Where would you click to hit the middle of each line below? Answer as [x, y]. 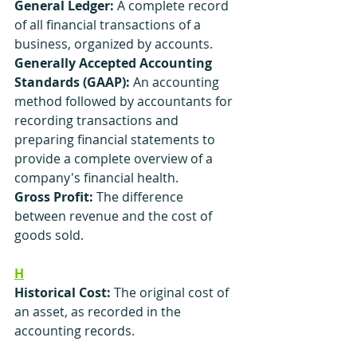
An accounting [176, 82]
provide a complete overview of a [115, 159]
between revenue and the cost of [115, 216]
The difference [140, 197]
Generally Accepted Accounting [115, 63]
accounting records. [75, 331]
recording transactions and [98, 120]
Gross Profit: [54, 197]
